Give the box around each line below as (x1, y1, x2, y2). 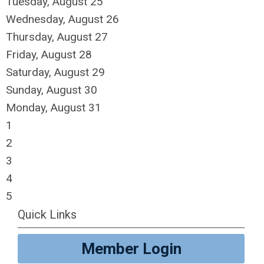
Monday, (6, 101, 51, 114)
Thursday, (6, 30, 57, 44)
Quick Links (18, 207, 77, 222)
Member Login (81, 240, 181, 258)
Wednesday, (6, 12, 68, 26)
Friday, (6, 48, 41, 61)
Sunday (6, 83, 41, 97)
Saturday (6, 65, 49, 79)
